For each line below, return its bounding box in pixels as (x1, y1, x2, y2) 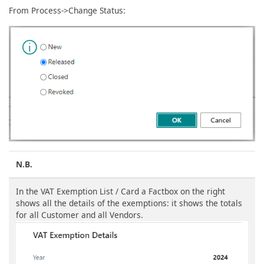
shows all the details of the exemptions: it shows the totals (16, 197, 242, 209)
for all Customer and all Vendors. (16, 209, 143, 220)
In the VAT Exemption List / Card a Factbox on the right (16, 185, 225, 197)
